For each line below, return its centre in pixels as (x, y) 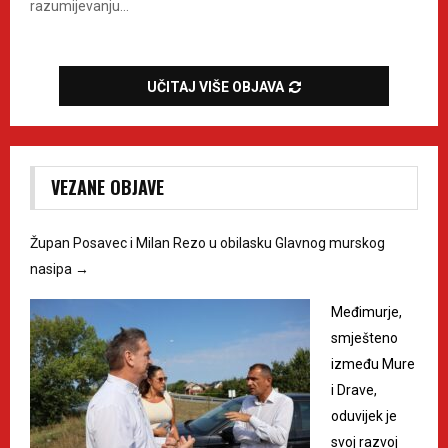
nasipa (52, 269)
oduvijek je (364, 416)
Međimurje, (366, 312)
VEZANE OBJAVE (107, 187)
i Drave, (354, 390)
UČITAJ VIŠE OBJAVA (215, 87)
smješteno (364, 338)
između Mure (373, 364)
